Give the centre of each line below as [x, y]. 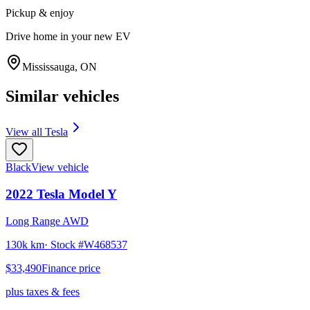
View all [25, 132]
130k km [25, 244]
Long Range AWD [47, 221]
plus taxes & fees [43, 291]
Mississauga [48, 66]
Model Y [93, 194]
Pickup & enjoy [40, 12]
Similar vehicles [62, 96]
